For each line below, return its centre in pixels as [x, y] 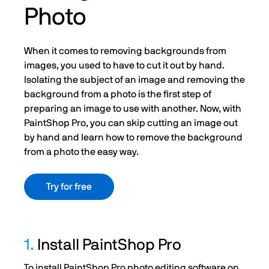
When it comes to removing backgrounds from [125, 51]
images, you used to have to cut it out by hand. [124, 66]
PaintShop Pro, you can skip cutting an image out [131, 123]
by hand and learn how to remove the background [133, 138]
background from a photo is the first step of [118, 95]
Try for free [69, 187]
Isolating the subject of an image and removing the [134, 80]
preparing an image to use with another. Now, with [133, 109]
